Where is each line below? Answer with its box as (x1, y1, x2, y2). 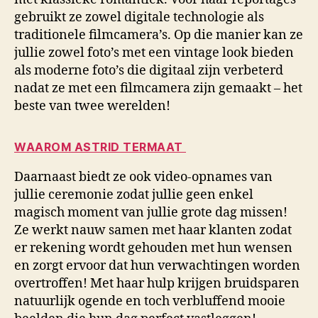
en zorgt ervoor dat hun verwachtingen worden (14, 257, 300, 274)
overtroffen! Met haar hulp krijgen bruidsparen (14, 275, 300, 292)
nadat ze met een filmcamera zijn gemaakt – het (14, 79, 302, 97)
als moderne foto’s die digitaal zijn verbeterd (14, 62, 283, 79)
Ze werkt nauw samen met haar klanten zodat (14, 221, 292, 238)
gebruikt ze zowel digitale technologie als (14, 9, 264, 26)
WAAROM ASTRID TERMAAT (14, 139, 186, 154)
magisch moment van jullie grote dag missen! (14, 204, 287, 221)
